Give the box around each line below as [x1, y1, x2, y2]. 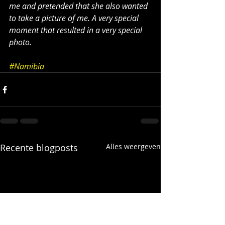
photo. [9, 37, 32, 48]
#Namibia [9, 61, 44, 72]
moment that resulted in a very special [9, 25, 144, 36]
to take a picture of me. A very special [9, 13, 141, 24]
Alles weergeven [106, 142, 161, 151]
